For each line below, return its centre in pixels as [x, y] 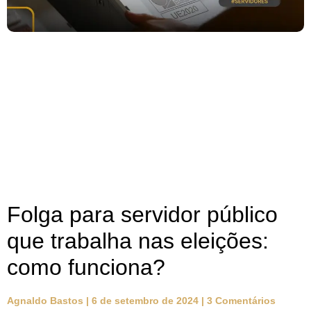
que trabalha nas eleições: [138, 241]
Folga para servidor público [142, 215]
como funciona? [86, 268]
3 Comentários [240, 301]
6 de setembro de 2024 [145, 301]
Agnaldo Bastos [47, 301]
